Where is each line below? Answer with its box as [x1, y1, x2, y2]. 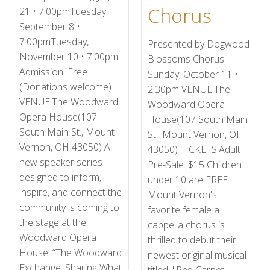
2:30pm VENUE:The [148, 83, 230, 96]
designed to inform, [19, 171, 102, 184]
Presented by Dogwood [148, 37, 250, 51]
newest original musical [148, 248, 246, 262]
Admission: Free [19, 65, 88, 78]
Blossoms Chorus [148, 52, 224, 66]
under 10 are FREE [148, 173, 228, 186]
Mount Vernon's [148, 188, 217, 201]
